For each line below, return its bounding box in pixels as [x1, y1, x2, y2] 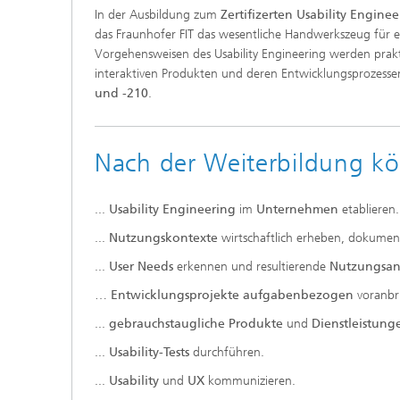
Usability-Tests [109, 345, 193, 360]
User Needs [109, 259, 173, 274]
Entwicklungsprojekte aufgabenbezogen [111, 287, 354, 303]
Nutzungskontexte [109, 230, 221, 246]
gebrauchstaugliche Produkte [109, 316, 287, 331]
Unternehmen [256, 202, 338, 217]
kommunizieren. [208, 373, 296, 388]
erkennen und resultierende [173, 259, 329, 274]
